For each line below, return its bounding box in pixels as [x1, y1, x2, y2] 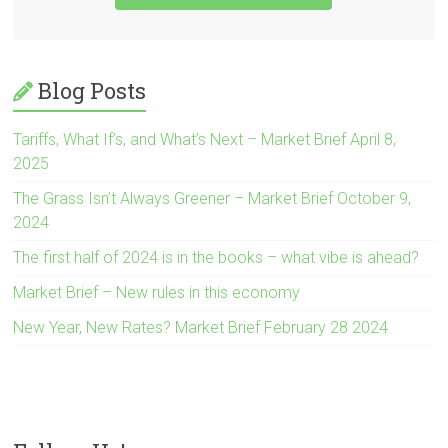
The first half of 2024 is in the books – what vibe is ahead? [13, 248, 420, 268]
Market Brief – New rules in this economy [13, 283, 301, 303]
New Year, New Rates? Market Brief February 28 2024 [13, 318, 389, 338]
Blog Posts [38, 76, 147, 106]
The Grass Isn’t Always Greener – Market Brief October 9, [13, 189, 412, 209]
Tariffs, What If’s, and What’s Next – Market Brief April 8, [13, 130, 397, 150]
